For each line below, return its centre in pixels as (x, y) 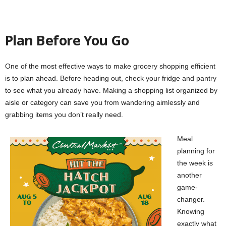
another (189, 175)
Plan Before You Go (67, 40)
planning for (196, 151)
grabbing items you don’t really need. (64, 115)
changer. (191, 200)
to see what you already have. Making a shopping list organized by (111, 91)
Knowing (191, 212)
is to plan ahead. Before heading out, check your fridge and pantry (111, 78)
